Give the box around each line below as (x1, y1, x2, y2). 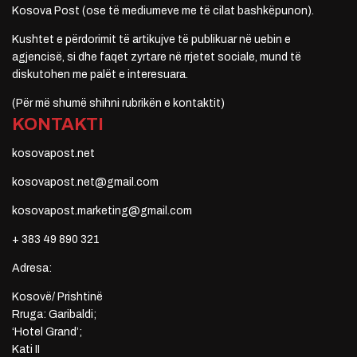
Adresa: (12, 261, 52, 274)
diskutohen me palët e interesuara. (12, 68, 188, 80)
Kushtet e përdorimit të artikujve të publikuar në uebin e (12, 33, 291, 45)
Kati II (12, 343, 40, 355)
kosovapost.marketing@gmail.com (12, 204, 192, 217)
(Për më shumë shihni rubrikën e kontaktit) (12, 96, 225, 109)
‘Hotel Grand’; (12, 325, 82, 338)
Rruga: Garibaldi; (12, 308, 96, 320)
